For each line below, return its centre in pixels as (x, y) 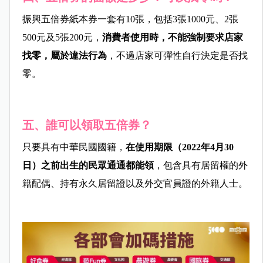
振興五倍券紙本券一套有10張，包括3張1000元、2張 (130, 19)
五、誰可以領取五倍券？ (87, 125)
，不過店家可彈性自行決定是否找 (177, 56)
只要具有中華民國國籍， (74, 147)
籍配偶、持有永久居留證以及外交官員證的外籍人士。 (135, 184)
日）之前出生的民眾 (64, 166)
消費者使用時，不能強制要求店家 (172, 38)
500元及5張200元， (62, 38)
